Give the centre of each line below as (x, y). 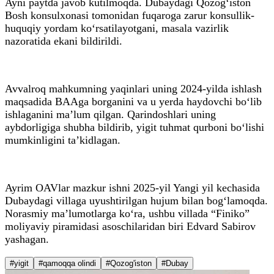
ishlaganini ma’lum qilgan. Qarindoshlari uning (110, 114)
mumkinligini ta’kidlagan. (63, 140)
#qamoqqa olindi (67, 263)
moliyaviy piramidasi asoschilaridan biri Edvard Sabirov (130, 226)
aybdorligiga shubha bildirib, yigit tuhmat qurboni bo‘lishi (135, 127)
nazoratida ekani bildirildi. (64, 41)
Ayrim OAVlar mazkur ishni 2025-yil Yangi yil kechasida (132, 187)
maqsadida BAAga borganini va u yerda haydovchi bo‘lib (133, 101)
